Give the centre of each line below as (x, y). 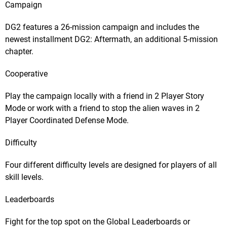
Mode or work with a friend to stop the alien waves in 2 (102, 108)
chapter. (19, 52)
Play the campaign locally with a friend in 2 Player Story (105, 96)
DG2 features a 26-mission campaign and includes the (102, 27)
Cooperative (26, 74)
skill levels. (24, 177)
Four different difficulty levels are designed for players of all (111, 165)
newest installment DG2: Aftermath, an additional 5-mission (111, 40)
